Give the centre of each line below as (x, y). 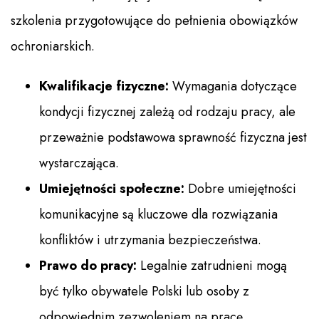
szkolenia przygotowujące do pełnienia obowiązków (154, 21)
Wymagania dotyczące (233, 87)
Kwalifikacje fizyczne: (104, 87)
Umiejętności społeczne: (112, 189)
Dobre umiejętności (240, 189)
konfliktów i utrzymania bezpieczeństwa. (150, 240)
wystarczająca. (79, 163)
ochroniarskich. (53, 47)
